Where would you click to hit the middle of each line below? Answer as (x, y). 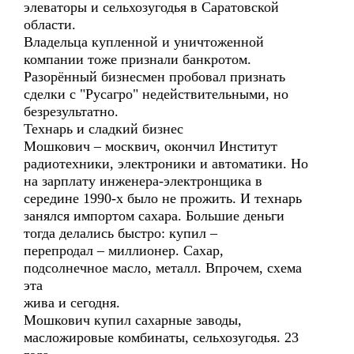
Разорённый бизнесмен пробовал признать (154, 77)
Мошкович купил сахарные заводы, (133, 320)
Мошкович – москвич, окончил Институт (151, 146)
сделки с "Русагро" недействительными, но (156, 94)
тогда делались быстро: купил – (121, 233)
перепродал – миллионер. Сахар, (124, 250)
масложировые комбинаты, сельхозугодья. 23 (161, 337)
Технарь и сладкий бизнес (104, 129)
